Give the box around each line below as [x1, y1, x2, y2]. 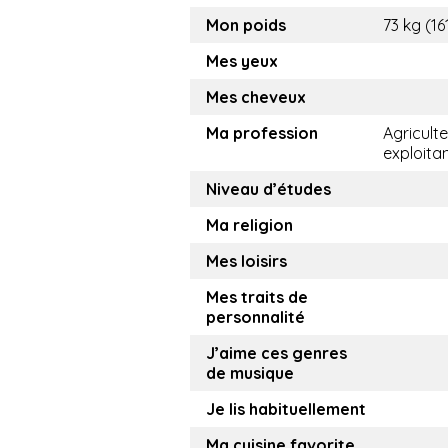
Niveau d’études [206, 179, 331, 199]
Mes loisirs [206, 251, 287, 271]
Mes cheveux [206, 87, 306, 107]
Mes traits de [206, 287, 308, 307]
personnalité [206, 307, 305, 327]
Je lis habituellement [206, 399, 366, 419]
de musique [206, 363, 294, 383]
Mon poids [206, 15, 286, 35]
